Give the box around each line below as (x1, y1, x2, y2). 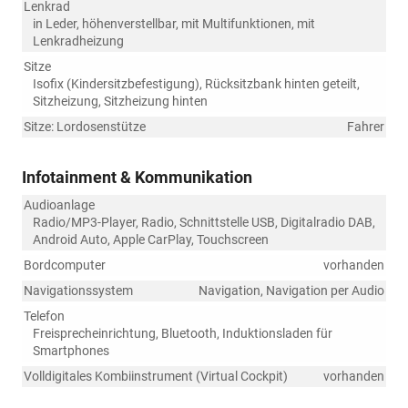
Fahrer (347, 119, 384, 135)
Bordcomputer (24, 258, 106, 273)
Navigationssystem (24, 283, 133, 299)
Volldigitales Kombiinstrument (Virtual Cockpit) (24, 369, 288, 384)
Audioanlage (24, 198, 95, 213)
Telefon (24, 309, 65, 324)
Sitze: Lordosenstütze (24, 119, 146, 135)
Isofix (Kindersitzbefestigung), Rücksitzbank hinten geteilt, (33, 76, 360, 92)
